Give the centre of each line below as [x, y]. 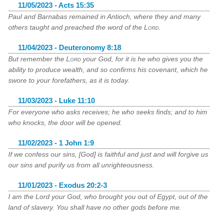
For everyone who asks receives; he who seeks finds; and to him [108, 112]
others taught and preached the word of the [76, 27]
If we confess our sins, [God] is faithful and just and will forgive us [109, 154]
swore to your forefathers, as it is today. [69, 80]
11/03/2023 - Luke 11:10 [57, 101]
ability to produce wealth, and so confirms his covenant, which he [108, 70]
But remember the [37, 59]
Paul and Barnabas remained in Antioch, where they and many [105, 17]
